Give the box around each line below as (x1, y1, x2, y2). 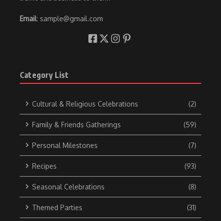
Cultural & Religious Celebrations (32, 99, 138, 108)
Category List (20, 70, 69, 80)
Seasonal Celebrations (32, 182, 105, 191)
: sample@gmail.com (37, 14, 103, 23)
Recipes (32, 161, 57, 170)
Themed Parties (32, 203, 82, 212)
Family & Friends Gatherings (32, 120, 121, 129)
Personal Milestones (32, 141, 98, 149)
